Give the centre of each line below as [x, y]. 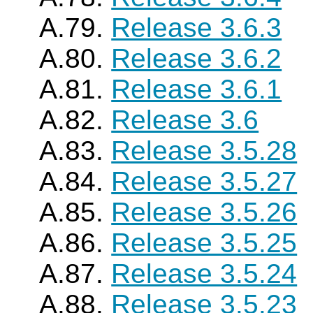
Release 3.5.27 [204, 181]
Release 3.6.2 [197, 58]
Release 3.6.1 [197, 89]
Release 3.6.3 [197, 28]
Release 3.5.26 [204, 212]
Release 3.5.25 [204, 243]
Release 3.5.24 [204, 274]
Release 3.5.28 [204, 151]
